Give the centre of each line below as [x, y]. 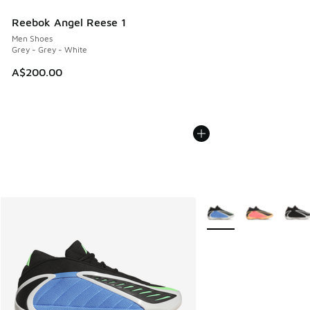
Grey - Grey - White [49, 50]
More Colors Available [249, 206]
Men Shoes [32, 39]
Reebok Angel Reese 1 [69, 22]
